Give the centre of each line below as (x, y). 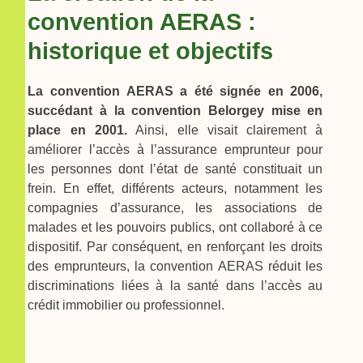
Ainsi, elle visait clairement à (225, 130)
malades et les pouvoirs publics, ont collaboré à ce (175, 227)
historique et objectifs (151, 51)
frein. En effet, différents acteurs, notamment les (175, 188)
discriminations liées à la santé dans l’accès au (175, 285)
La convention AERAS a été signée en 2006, (175, 91)
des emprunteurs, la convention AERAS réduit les (175, 266)
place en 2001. (77, 130)
